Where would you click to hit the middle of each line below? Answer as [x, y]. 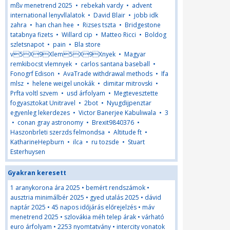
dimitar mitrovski [128, 83]
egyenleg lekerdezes [40, 112]
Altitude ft [128, 132]
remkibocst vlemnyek [41, 64]
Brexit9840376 [113, 122]
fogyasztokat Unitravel [43, 103]
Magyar [135, 54]
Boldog [156, 34]
